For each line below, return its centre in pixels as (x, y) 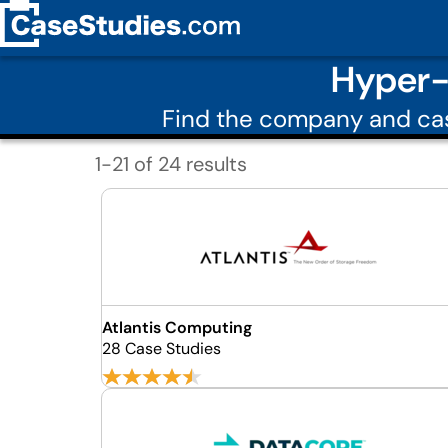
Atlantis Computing (176, 327)
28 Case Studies (161, 348)
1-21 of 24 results (170, 163)
